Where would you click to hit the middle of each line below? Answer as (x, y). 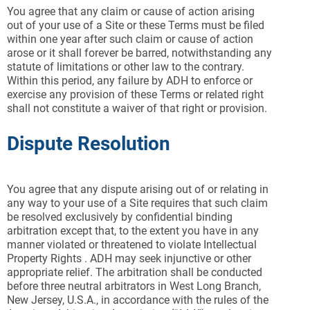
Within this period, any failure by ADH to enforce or (130, 81)
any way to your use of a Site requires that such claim (137, 203)
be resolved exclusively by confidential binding (120, 217)
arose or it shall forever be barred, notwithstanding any (139, 53)
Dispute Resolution (89, 144)
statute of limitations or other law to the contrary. (126, 67)
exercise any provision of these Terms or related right (135, 94)
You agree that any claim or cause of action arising (131, 11)
